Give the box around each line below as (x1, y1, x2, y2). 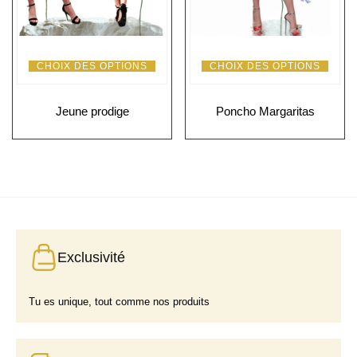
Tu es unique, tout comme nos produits (29, 295, 210, 308)
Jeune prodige (55, 104, 129, 118)
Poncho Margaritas (215, 104, 315, 118)
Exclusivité (57, 249, 125, 265)
